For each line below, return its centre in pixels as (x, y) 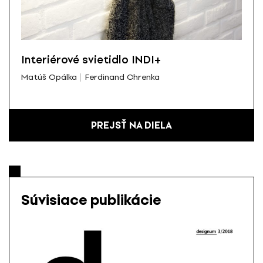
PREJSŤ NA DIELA (131, 126)
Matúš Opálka (49, 77)
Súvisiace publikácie (91, 200)
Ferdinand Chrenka (122, 77)
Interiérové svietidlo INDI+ (91, 60)
